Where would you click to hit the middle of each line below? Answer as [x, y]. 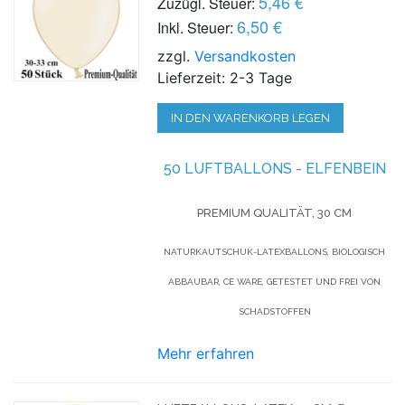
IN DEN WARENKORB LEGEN [251, 118]
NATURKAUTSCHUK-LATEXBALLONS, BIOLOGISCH [275, 251]
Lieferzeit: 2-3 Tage [225, 77]
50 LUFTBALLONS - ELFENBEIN [274, 168]
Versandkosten [245, 56]
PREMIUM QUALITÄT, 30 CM [275, 212]
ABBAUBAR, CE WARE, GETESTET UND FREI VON [275, 281]
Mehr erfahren [206, 353]
